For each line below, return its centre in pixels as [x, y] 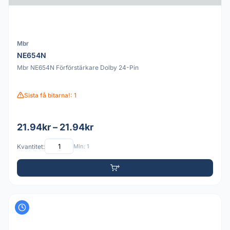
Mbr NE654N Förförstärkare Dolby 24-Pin [78, 67]
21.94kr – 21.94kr [55, 127]
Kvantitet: [31, 146]
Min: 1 [81, 146]
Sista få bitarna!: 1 [50, 95]
